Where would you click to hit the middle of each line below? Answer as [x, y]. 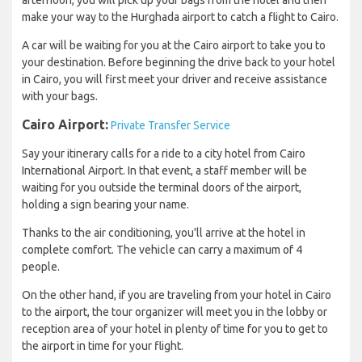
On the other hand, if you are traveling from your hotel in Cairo [177, 295]
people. [41, 267]
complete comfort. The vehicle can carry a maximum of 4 [162, 250]
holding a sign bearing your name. [105, 205]
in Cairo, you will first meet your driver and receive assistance [175, 80]
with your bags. [60, 97]
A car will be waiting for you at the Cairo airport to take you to [174, 46]
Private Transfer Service [170, 126]
